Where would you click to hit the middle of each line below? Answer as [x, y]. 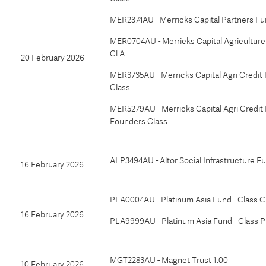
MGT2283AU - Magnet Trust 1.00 [169, 260]
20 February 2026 [53, 58]
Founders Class [139, 121]
